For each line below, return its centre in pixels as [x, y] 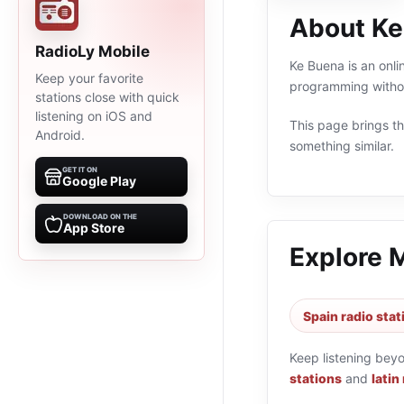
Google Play [99, 181]
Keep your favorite [89, 78]
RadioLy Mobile [92, 51]
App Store [94, 228]
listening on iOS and [94, 116]
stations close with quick [107, 97]
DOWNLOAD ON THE [100, 216]
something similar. [342, 146]
